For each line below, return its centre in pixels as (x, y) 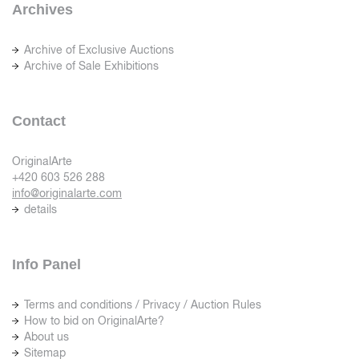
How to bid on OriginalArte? (94, 321)
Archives (42, 10)
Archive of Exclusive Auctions (99, 50)
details (40, 210)
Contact (39, 121)
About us (46, 337)
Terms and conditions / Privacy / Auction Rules (143, 305)
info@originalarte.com (67, 194)
